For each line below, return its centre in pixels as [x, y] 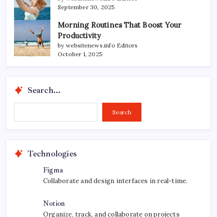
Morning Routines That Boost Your [120, 25]
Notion [54, 203]
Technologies [52, 153]
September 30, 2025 [86, 7]
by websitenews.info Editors [98, 45]
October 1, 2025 [80, 54]
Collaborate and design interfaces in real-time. [116, 181]
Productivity [79, 35]
